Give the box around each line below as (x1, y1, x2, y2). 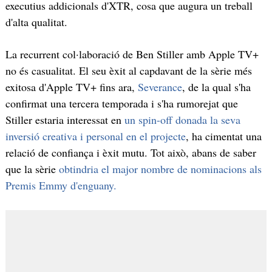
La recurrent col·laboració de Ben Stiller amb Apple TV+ (5, 47, 259, 62)
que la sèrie (5, 161, 59, 177)
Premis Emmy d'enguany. (5, 178, 117, 193)
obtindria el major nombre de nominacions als (58, 161, 262, 177)
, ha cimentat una (185, 129, 262, 144)
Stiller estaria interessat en (5, 112, 124, 127)
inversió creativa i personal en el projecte (5, 129, 186, 144)
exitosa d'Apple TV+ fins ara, (5, 80, 138, 95)
